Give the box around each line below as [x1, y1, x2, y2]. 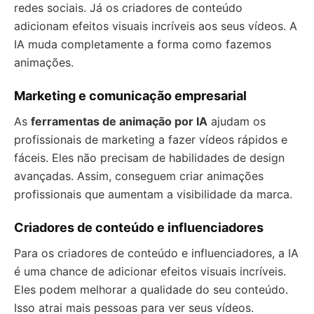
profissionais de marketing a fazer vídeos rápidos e [14, 132, 287, 146]
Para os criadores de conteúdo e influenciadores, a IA [14, 246, 299, 260]
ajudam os [207, 114, 266, 128]
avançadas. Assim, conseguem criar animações [14, 169, 264, 183]
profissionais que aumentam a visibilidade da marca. [14, 187, 292, 201]
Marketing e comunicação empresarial [14, 88, 247, 103]
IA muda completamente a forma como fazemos [14, 37, 271, 51]
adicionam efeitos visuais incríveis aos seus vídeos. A [14, 19, 297, 33]
